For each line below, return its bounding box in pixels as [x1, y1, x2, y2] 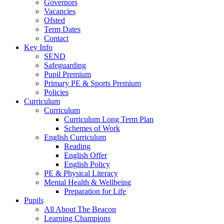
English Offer [64, 151, 107, 160]
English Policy [64, 160, 110, 169]
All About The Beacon [44, 205, 116, 214]
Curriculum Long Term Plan [64, 115, 153, 124]
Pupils [24, 196, 43, 205]
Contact [44, 34, 68, 43]
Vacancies [44, 7, 75, 16]
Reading [64, 142, 90, 151]
